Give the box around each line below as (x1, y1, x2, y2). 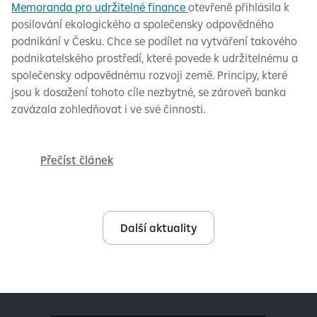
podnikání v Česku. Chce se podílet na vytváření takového (11, 34, 297, 48)
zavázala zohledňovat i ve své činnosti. (11, 102, 205, 116)
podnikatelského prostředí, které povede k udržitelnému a (11, 51, 298, 65)
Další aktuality (120, 221, 197, 235)
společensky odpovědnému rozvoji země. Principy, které (11, 68, 287, 82)
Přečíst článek (40, 153, 113, 167)
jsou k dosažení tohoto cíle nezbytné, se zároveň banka (11, 85, 286, 99)
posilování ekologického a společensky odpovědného (11, 17, 274, 31)
